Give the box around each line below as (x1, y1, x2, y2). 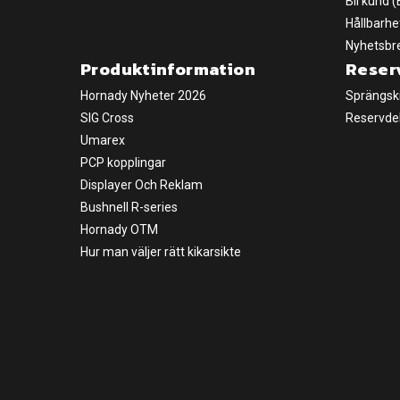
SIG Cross (80, 111, 134, 125)
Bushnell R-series (80, 200, 178, 214)
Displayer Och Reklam (80, 178, 203, 192)
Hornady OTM (80, 222, 158, 237)
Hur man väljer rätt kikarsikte (80, 245, 241, 259)
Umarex (80, 133, 125, 147)
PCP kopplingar (80, 155, 166, 170)
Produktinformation (80, 56, 255, 82)
